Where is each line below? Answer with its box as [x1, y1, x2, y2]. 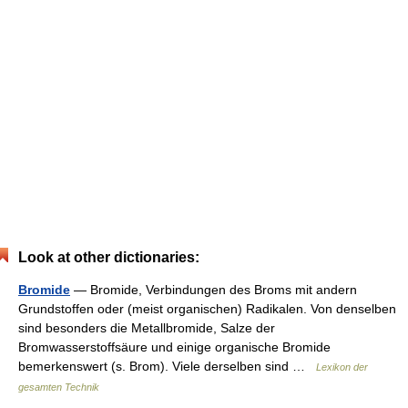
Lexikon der [316, 362, 368, 372]
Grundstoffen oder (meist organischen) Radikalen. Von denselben [18, 301, 396, 316]
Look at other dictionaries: [18, 250, 199, 265]
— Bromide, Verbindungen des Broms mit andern [70, 282, 357, 297]
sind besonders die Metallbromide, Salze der [18, 321, 275, 335]
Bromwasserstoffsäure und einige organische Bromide [18, 340, 331, 354]
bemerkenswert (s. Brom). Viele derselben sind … [18, 359, 316, 373]
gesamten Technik [18, 382, 99, 393]
